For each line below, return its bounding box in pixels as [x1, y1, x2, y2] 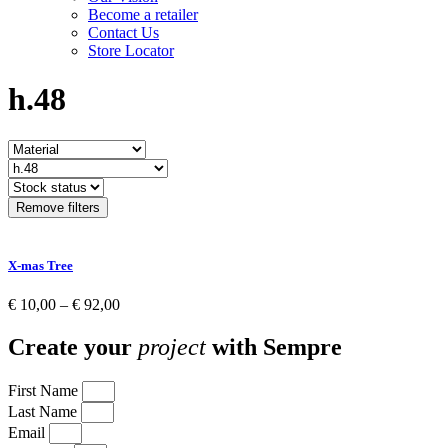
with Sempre [206, 334, 342, 361]
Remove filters [16, 199, 100, 215]
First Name [8, 381, 82, 399]
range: [119, 313, 158, 331]
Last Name [8, 402, 81, 420]
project [138, 334, 206, 361]
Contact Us [88, 23, 159, 41]
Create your [8, 334, 138, 361]
